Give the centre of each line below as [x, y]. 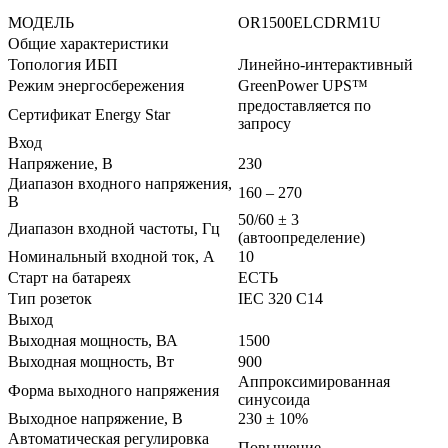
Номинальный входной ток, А [111, 256]
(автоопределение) [301, 237]
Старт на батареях [69, 277]
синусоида [274, 399]
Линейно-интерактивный [325, 64]
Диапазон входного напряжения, [120, 183]
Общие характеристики [88, 43]
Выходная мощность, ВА [93, 340]
